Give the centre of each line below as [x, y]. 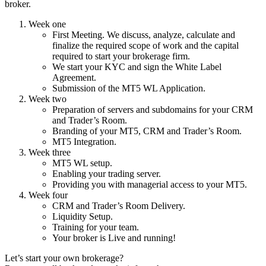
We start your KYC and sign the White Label [137, 66]
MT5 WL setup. [82, 163]
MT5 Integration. [84, 141]
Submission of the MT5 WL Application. [129, 88]
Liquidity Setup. [83, 216]
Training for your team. [96, 227]
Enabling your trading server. [107, 173]
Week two [47, 99]
